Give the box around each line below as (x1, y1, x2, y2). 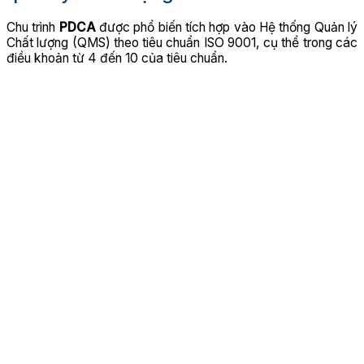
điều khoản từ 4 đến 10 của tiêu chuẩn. (6, 50, 227, 67)
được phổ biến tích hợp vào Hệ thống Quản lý (95, 19, 358, 36)
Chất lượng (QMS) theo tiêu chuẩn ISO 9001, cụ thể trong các (6, 35, 357, 51)
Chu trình (6, 19, 59, 36)
